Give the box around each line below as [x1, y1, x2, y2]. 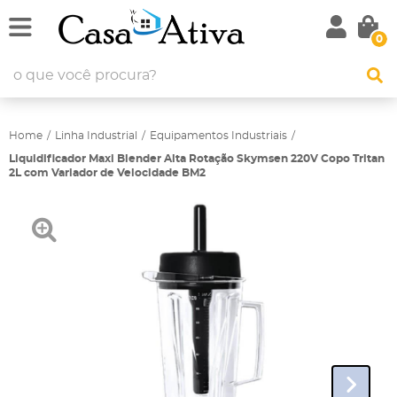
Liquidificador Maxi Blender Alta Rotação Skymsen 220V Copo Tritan [9, 153, 385, 164]
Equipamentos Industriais [150, 130, 287, 141]
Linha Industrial [55, 130, 137, 141]
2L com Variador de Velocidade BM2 [9, 167, 206, 178]
